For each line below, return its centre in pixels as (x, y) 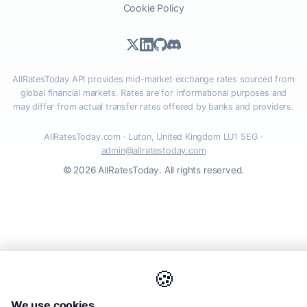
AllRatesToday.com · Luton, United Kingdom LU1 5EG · (153, 136)
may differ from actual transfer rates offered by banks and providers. (153, 106)
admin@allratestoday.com (153, 150)
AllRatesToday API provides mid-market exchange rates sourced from (153, 79)
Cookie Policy (153, 8)
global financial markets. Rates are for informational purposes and (153, 93)
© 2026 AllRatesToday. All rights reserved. (153, 170)
